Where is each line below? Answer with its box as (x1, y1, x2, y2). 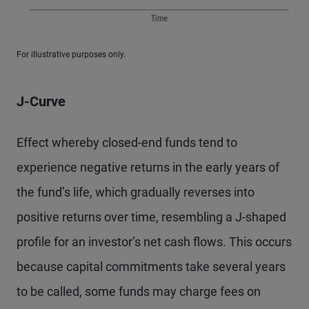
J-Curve (17, 92, 66, 110)
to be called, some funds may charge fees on (17, 283, 261, 299)
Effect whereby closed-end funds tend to (17, 134, 237, 150)
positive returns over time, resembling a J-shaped (17, 209, 286, 224)
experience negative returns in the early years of (17, 159, 279, 175)
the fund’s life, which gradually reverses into (17, 184, 255, 199)
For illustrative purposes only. (17, 49, 126, 59)
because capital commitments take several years (17, 259, 286, 274)
